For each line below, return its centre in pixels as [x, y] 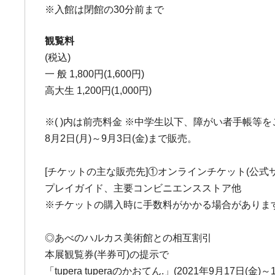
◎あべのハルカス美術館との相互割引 [129, 238]
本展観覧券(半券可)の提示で [107, 254]
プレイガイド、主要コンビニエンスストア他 [143, 188]
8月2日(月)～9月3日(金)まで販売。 [121, 138]
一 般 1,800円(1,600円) [95, 74]
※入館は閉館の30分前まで [105, 10]
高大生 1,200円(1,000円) [99, 91]
